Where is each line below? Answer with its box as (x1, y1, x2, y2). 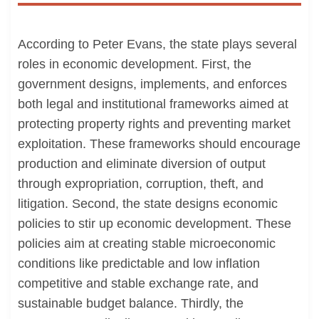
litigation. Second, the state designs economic (18, 197, 278, 211)
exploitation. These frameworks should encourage (18, 137, 300, 151)
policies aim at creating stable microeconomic (18, 236, 276, 251)
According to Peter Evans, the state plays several (18, 37, 297, 51)
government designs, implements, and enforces (18, 77, 287, 91)
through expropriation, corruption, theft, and (18, 177, 263, 191)
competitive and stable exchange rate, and (18, 276, 258, 291)
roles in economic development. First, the (18, 57, 251, 71)
